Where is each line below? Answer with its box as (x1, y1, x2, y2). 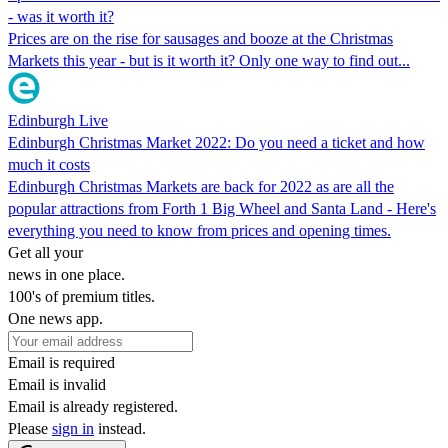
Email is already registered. (8, 397, 178, 415)
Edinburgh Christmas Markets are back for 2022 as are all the (8, 177, 394, 195)
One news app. (8, 309, 103, 327)
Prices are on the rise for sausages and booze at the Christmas (8, 29, 393, 47)
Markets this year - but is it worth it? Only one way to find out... (8, 51, 410, 69)
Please (8, 419, 52, 437)
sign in (52, 419, 94, 437)
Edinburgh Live (8, 111, 108, 129)
